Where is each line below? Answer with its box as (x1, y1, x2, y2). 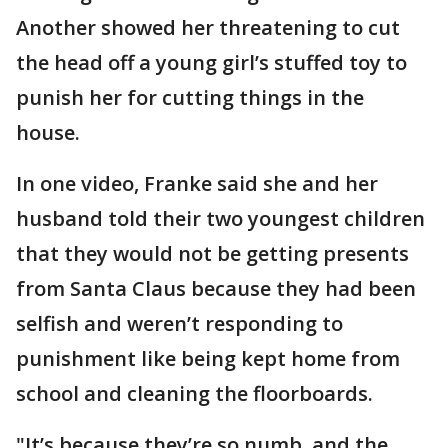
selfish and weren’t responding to (16, 310, 343, 338)
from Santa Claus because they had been (16, 275, 416, 303)
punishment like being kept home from (16, 345, 400, 373)
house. (16, 119, 80, 147)
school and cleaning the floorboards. (16, 380, 373, 408)
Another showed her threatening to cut (16, 14, 400, 42)
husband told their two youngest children (16, 205, 425, 233)
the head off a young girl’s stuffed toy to (16, 49, 407, 77)
